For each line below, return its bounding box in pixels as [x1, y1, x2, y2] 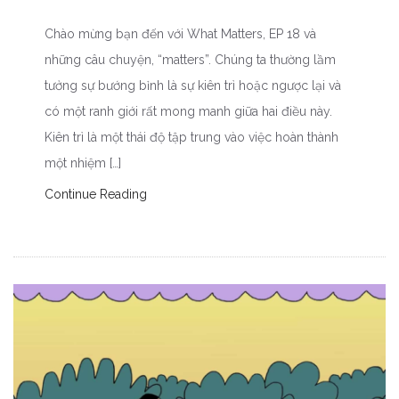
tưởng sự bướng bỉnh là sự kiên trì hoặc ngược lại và [45, 78, 341, 94]
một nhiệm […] [45, 156, 121, 171]
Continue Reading [45, 187, 147, 202]
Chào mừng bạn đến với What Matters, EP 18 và [45, 27, 316, 42]
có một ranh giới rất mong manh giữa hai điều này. [45, 104, 332, 119]
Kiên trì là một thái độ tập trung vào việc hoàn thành [45, 130, 338, 145]
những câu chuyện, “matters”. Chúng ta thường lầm [45, 53, 336, 68]
